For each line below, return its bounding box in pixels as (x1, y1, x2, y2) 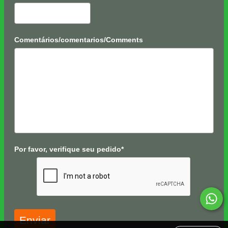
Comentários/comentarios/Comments (14, 36, 143, 44)
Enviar (19, 214, 50, 226)
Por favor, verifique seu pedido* (14, 145, 124, 154)
